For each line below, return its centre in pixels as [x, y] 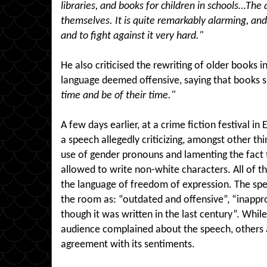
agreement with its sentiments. [128, 245]
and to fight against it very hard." [132, 36]
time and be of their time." [118, 96]
